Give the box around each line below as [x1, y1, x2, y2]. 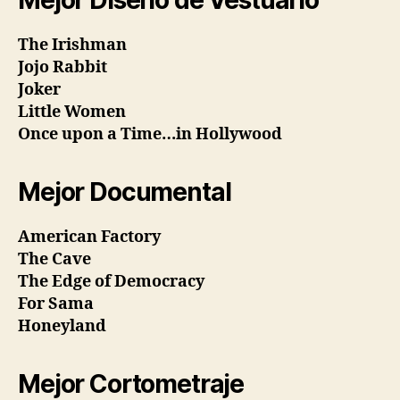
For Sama [18, 293, 94, 314]
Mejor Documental [18, 176, 231, 207]
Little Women [18, 101, 126, 122]
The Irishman [18, 34, 127, 55]
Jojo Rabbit [18, 56, 107, 78]
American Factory [18, 226, 161, 247]
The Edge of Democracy [18, 271, 204, 292]
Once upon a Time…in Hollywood [18, 123, 282, 145]
